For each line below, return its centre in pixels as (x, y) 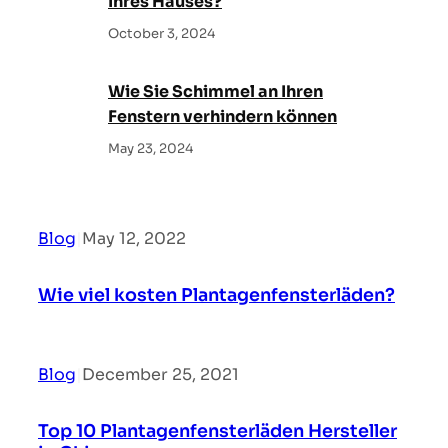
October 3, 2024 (161, 33)
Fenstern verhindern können (222, 116)
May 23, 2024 (150, 148)
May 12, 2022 (134, 238)
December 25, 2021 (160, 374)
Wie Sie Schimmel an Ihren (215, 91)
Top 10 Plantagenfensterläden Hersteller (217, 430)
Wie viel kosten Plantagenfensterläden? (216, 294)
